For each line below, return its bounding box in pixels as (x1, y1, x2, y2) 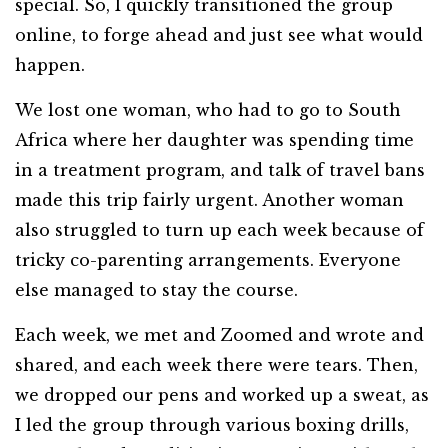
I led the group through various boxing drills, (15, 415, 409, 435)
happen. (15, 55, 85, 75)
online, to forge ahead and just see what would (15, 25, 423, 45)
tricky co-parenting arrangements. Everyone (15, 250, 401, 270)
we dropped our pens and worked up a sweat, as (15, 385, 429, 405)
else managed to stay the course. (15, 280, 298, 300)
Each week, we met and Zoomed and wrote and (15, 325, 424, 345)
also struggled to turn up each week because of (15, 220, 424, 240)
